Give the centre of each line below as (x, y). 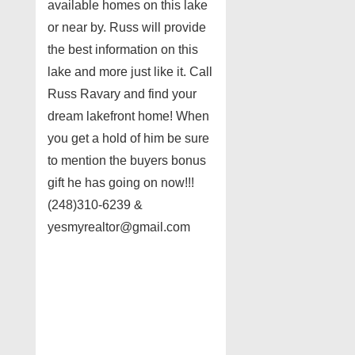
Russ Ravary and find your (122, 94)
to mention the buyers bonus (127, 161)
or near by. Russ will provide (127, 28)
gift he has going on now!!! (121, 183)
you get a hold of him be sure (128, 139)
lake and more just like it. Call (130, 72)
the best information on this (123, 50)
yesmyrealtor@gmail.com (119, 227)
